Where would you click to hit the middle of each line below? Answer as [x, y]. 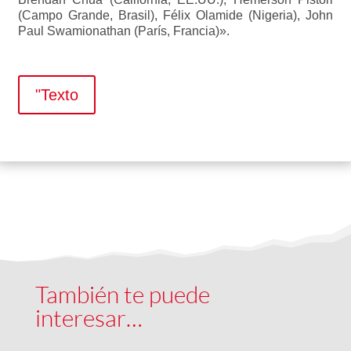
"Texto [56, 95]
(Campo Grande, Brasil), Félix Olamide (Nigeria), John [175, 15]
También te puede [122, 294]
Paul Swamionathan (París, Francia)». [123, 31]
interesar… [89, 318]
